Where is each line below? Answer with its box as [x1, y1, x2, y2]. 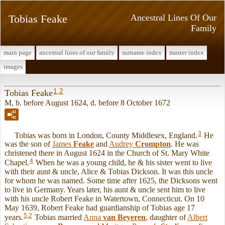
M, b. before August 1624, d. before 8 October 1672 [5, 98, 170, 107]
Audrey [109, 140, 135, 149]
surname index [122, 49, 162, 56]
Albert [187, 213, 207, 222]
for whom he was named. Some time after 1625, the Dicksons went [5, 176, 217, 185]
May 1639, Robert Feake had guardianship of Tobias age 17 [5, 203, 195, 212]
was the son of [5, 140, 52, 149]
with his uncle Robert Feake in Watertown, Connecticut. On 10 [5, 194, 204, 203]
